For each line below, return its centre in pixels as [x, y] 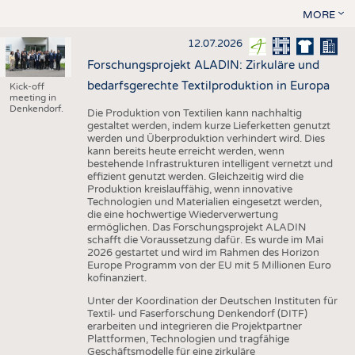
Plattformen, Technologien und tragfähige [188, 339]
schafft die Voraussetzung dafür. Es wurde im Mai [205, 240]
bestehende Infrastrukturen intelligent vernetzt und [210, 164]
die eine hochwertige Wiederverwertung [182, 214]
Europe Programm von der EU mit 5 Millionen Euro [209, 265]
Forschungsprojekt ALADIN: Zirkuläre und [203, 65]
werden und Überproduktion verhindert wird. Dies [206, 138]
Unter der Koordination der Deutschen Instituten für [212, 301]
